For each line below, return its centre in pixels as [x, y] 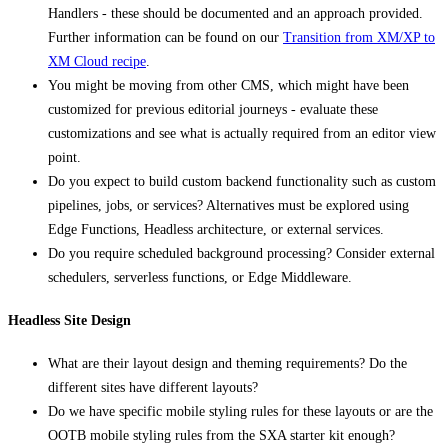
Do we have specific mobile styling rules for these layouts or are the [240, 411]
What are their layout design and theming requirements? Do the [227, 363]
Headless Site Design [69, 321]
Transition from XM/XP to [359, 38]
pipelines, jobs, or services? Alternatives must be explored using [228, 206]
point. [64, 158]
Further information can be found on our [165, 38]
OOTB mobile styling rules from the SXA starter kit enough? [221, 435]
